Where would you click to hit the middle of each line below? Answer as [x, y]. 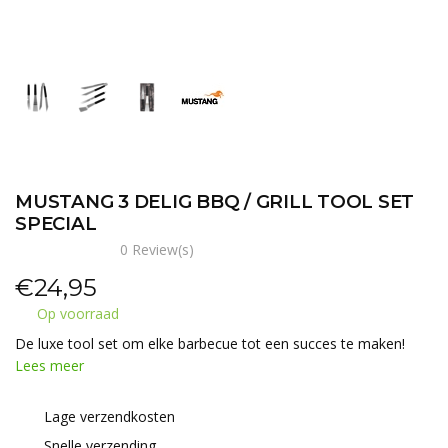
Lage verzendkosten [107, 416]
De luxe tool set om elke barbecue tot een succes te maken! [210, 343]
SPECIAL [56, 223]
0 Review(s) [157, 249]
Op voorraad [75, 313]
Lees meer [49, 365]
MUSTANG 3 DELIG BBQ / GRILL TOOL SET [214, 201]
